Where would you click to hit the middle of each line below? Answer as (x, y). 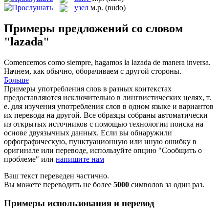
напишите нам (80, 159)
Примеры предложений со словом (93, 28)
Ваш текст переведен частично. (56, 175)
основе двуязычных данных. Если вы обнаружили (88, 132)
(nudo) (115, 7)
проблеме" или (30, 159)
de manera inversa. (181, 62)
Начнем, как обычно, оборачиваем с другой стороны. (93, 71)
